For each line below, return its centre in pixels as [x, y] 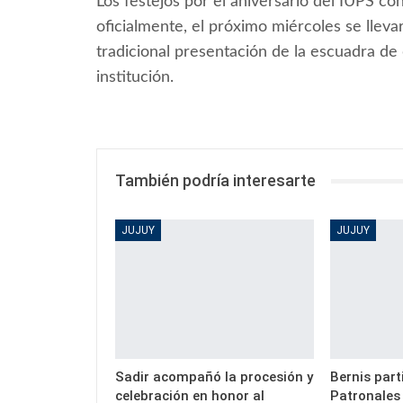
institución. [135, 78]
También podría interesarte [215, 181]
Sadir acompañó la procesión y [214, 377]
